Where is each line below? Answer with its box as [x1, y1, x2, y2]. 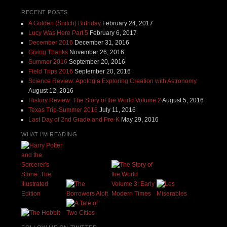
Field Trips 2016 [28, 68, 73, 75]
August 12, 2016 [28, 87, 73, 95]
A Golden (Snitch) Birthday [28, 20, 101, 27]
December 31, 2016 [74, 39, 129, 47]
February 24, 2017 [102, 20, 153, 27]
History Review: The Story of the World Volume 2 [28, 97, 161, 104]
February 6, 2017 [89, 29, 137, 37]
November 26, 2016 [69, 49, 124, 56]
